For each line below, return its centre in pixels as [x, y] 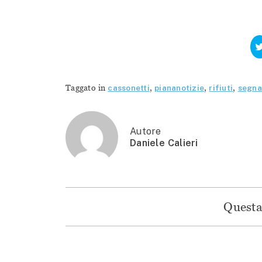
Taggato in [87, 88]
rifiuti [221, 88]
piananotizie [180, 88]
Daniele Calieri [164, 143]
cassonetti [129, 88]
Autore [146, 132]
